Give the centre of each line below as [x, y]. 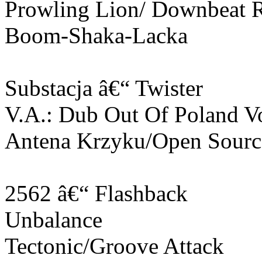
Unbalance [54, 219]
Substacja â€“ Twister [104, 88]
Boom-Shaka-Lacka [96, 35]
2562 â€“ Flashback [96, 193]
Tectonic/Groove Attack [114, 246]
